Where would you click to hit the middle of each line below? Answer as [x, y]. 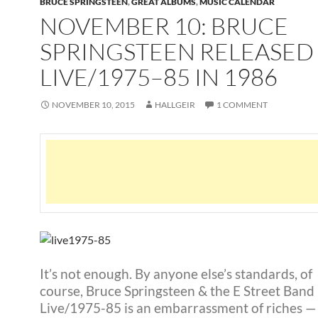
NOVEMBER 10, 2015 [93, 105]
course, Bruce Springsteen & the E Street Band [177, 290]
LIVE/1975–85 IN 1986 [159, 77]
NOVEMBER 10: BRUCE [164, 26]
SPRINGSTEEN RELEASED [177, 51]
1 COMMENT [242, 105]
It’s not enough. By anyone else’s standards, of [176, 273]
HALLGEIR [175, 105]
